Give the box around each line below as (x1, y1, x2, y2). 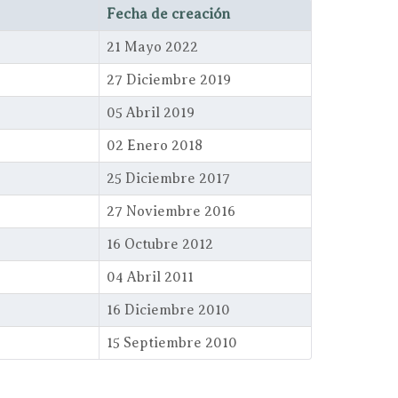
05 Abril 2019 (107, 105, 195, 121)
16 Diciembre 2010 (107, 302, 230, 318)
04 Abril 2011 (107, 269, 194, 285)
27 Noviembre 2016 (107, 203, 235, 219)
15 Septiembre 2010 (107, 335, 237, 351)
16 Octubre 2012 (107, 236, 213, 252)
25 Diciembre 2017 (107, 171, 230, 187)
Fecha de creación (107, 6, 230, 22)
